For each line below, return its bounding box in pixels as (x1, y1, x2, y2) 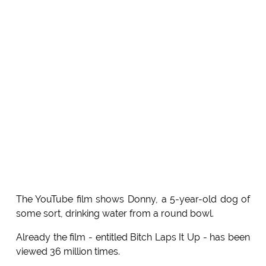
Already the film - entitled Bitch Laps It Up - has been (15, 232, 251, 243)
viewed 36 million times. (15, 246, 120, 258)
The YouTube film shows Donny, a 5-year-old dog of (15, 194, 251, 205)
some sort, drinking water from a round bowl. (15, 208, 214, 220)
